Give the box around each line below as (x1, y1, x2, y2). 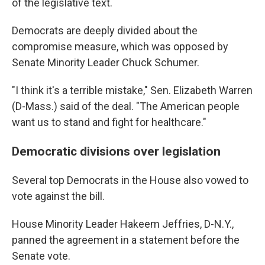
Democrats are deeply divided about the (12, 24, 198, 37)
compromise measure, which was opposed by (12, 40, 228, 53)
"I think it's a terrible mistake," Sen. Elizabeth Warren (12, 84, 253, 96)
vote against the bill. (12, 190, 105, 202)
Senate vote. (12, 250, 70, 262)
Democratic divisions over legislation (12, 144, 221, 159)
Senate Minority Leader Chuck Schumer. (12, 56, 199, 69)
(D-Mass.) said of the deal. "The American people (12, 100, 240, 112)
